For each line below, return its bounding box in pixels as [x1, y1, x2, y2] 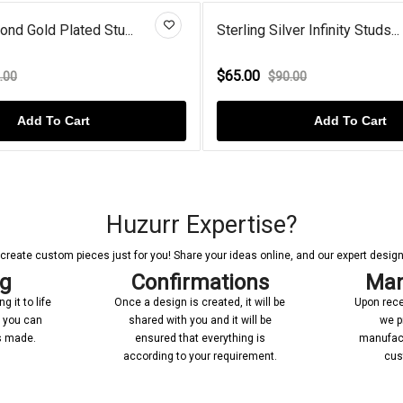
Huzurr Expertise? [105, 210, 298, 239]
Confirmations [130, 269, 269, 295]
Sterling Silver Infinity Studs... [201, 21, 385, 39]
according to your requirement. [122, 349, 277, 363]
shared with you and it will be [128, 313, 272, 327]
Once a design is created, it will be [114, 295, 285, 309]
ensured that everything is [134, 331, 265, 345]
